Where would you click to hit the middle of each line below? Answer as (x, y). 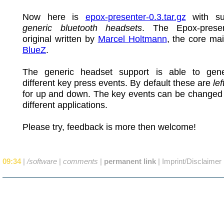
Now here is (54, 17)
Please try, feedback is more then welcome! (109, 127)
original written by (60, 39)
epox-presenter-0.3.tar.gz (135, 17)
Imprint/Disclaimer (192, 161)
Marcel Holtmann (132, 39)
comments (80, 161)
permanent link (130, 161)
